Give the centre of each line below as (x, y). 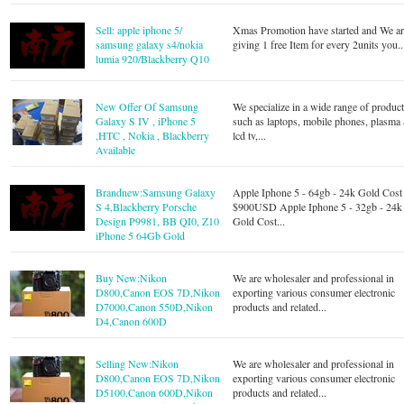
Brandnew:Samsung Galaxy (156, 192)
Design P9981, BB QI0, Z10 (158, 221)
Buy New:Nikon (132, 278)
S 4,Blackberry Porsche (147, 207)
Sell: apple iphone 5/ (139, 30)
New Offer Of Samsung (147, 106)
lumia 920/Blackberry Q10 (153, 59)
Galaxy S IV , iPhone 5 (146, 121)
